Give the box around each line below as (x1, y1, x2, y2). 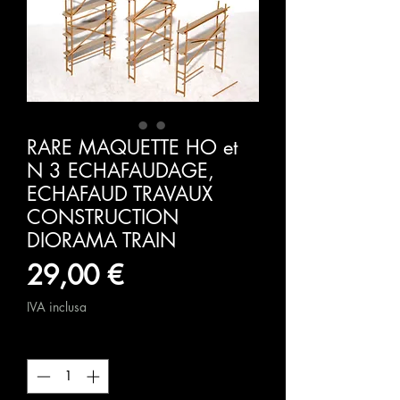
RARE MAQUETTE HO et (27, 135, 237, 161)
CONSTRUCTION (27, 204, 179, 230)
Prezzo (122, 256, 201, 293)
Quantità (27, 335, 79, 353)
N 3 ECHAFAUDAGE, (27, 158, 214, 184)
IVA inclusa (27, 298, 87, 316)
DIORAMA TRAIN (27, 228, 176, 254)
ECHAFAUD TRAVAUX (27, 181, 212, 207)
